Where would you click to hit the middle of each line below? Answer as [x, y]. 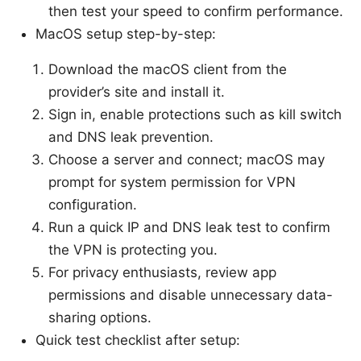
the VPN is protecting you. [133, 250]
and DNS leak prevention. [131, 137]
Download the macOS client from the [168, 70]
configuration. [93, 205]
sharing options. [100, 318]
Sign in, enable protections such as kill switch [195, 115]
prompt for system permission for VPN [172, 183]
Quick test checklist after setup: [138, 340]
